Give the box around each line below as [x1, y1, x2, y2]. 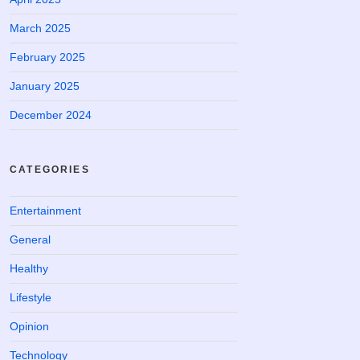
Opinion [10, 320, 49, 333]
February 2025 [10, 51, 85, 63]
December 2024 [10, 108, 92, 121]
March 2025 [10, 22, 71, 35]
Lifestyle [10, 291, 51, 304]
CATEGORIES [10, 164, 90, 175]
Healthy [10, 262, 48, 275]
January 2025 [10, 80, 80, 92]
